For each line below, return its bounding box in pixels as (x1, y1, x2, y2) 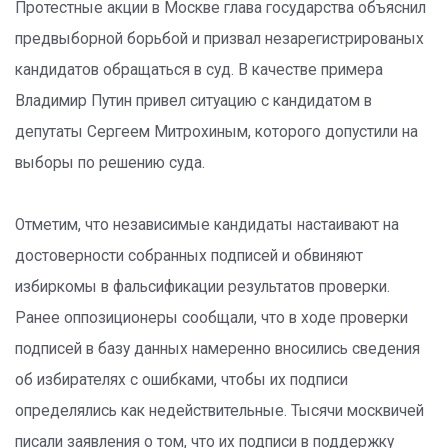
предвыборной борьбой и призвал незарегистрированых (15, 30, 424, 48)
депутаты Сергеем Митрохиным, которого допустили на (15, 123, 418, 141)
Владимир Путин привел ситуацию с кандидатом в (15, 92, 372, 110)
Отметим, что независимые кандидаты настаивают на (15, 216, 399, 234)
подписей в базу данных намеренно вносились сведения (15, 340, 420, 358)
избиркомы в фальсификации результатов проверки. (15, 278, 390, 296)
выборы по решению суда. (15, 154, 205, 172)
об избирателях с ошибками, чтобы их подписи (15, 371, 348, 389)
